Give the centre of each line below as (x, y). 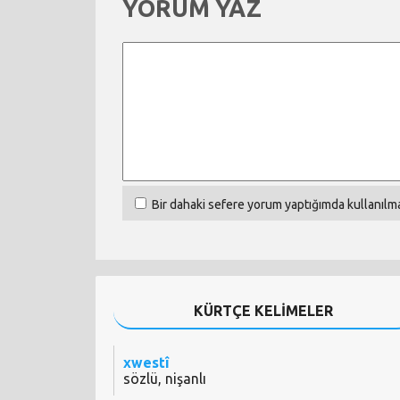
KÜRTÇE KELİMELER (264, 311)
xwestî (146, 363)
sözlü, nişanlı (165, 379)
